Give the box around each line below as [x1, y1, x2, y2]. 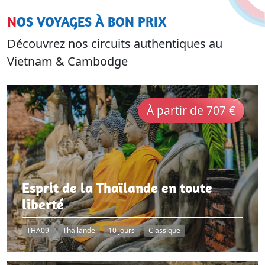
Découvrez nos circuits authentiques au [7, 35, 222, 51]
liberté [22, 195, 64, 214]
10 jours [108, 225, 135, 236]
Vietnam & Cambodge [7, 53, 128, 69]
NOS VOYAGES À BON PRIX [17, 13, 167, 30]
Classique [148, 225, 181, 236]
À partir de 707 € [147, 102, 235, 118]
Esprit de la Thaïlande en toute [22, 179, 213, 197]
